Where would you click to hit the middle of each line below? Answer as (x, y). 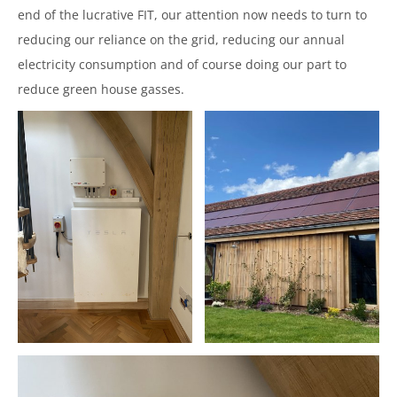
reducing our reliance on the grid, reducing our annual (181, 39)
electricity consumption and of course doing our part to (182, 64)
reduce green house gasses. (101, 89)
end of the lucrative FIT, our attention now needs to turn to (192, 14)
